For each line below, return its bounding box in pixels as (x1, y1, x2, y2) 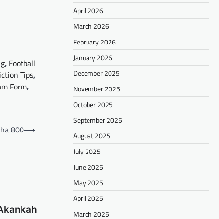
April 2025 (73, 193, 103, 203)
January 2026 (73, 52, 112, 63)
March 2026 (73, 21, 109, 31)
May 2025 (73, 177, 103, 188)
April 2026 (73, 5, 103, 16)
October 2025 (73, 99, 113, 109)
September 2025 (73, 114, 122, 125)
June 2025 (73, 161, 103, 172)
